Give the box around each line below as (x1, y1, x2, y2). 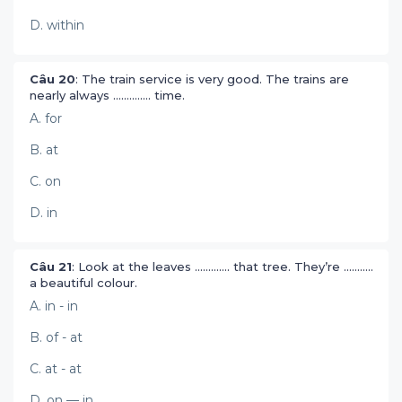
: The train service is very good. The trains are (75, 72, 349, 86)
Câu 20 (30, 72, 75, 86)
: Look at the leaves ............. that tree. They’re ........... (72, 259, 373, 274)
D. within (30, 17, 84, 33)
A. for (30, 110, 62, 127)
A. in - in (30, 298, 78, 314)
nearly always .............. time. (30, 88, 188, 102)
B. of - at (30, 329, 83, 345)
